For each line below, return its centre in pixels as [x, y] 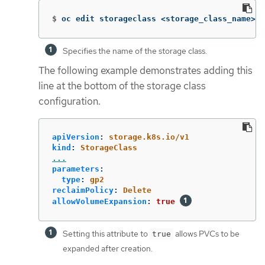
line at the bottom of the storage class [122, 85]
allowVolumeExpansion [99, 202]
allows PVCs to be [206, 234]
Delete [137, 190]
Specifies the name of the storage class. [135, 51]
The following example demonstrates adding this [146, 70]
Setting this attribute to [106, 234]
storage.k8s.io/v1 [149, 137]
